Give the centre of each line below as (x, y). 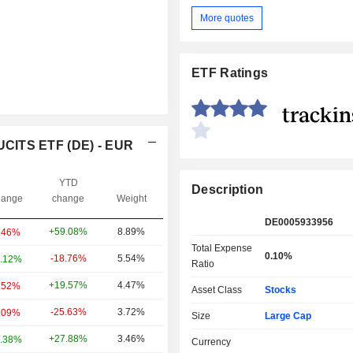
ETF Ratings (230, 73)
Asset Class (217, 290)
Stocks (280, 290)
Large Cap (288, 316)
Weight (131, 199)
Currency (212, 342)
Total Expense (222, 249)
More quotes (227, 18)
